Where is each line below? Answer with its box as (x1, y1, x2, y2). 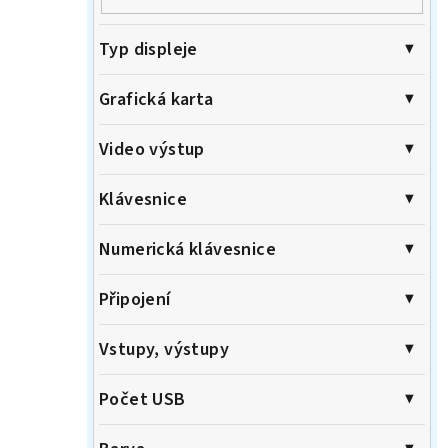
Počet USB (99, 387, 186, 413)
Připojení (99, 287, 171, 313)
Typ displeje (99, 37, 198, 63)
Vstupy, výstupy (99, 337, 229, 363)
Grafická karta (99, 87, 214, 113)
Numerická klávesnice (99, 237, 276, 263)
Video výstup (99, 137, 205, 163)
